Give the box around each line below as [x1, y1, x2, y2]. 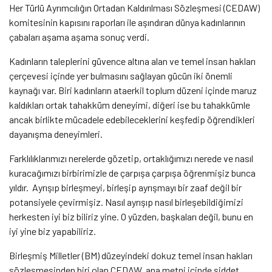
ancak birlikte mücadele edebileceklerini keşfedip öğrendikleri [9, 113, 255, 125]
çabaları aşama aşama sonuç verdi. [9, 30, 151, 42]
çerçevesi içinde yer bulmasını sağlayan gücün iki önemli [9, 69, 233, 81]
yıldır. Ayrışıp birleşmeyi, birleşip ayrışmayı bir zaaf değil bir [9, 181, 242, 193]
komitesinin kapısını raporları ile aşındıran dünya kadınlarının [9, 16, 245, 28]
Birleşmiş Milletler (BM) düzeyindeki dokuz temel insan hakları [9, 249, 253, 261]
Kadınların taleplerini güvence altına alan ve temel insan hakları [9, 55, 256, 67]
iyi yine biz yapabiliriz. [9, 225, 96, 237]
